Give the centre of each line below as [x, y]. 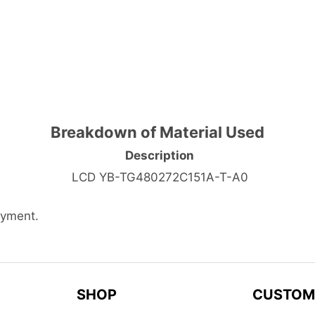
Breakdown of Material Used [157, 132]
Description [160, 155]
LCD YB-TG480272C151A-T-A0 [160, 177]
